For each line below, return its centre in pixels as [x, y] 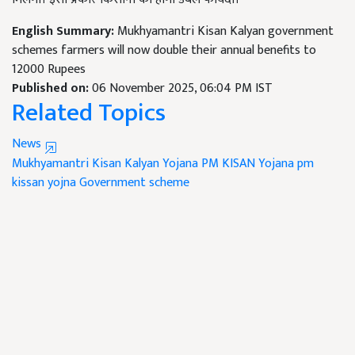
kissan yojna [44, 183]
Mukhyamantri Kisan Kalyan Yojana [105, 164]
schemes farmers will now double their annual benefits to [164, 51]
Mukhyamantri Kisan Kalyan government [225, 32]
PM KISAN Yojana [248, 164]
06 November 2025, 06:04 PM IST [182, 89]
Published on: [52, 89]
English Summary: [65, 32]
